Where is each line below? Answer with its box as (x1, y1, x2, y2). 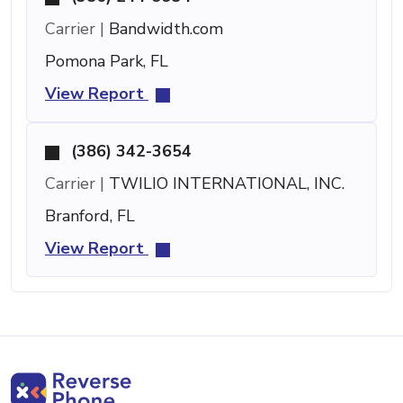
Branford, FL (45, 204, 135, 227)
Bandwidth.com (104, 17, 223, 40)
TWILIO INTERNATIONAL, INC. (104, 172, 345, 194)
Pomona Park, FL (45, 49, 168, 72)
